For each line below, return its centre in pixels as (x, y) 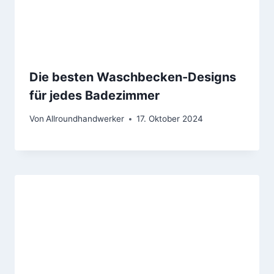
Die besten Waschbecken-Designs (133, 77)
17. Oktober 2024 (170, 119)
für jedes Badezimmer (94, 95)
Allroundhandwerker (85, 119)
